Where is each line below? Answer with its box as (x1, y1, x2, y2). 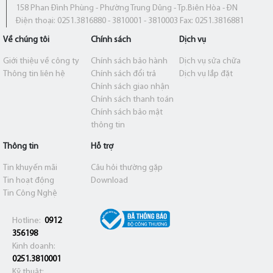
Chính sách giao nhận (91, 82, 170, 91)
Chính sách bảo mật (91, 107, 163, 117)
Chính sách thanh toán (91, 94, 174, 104)
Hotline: (12, 216, 44, 225)
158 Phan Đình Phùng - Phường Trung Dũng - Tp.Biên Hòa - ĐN (16, 3, 238, 13)
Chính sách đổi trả (91, 69, 157, 79)
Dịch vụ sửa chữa (179, 56, 241, 66)
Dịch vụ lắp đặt (179, 69, 233, 79)
